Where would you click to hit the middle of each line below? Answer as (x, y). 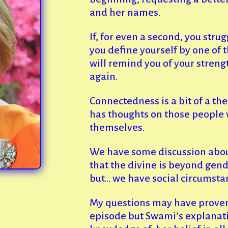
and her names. (125, 12)
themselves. (117, 127)
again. (103, 76)
